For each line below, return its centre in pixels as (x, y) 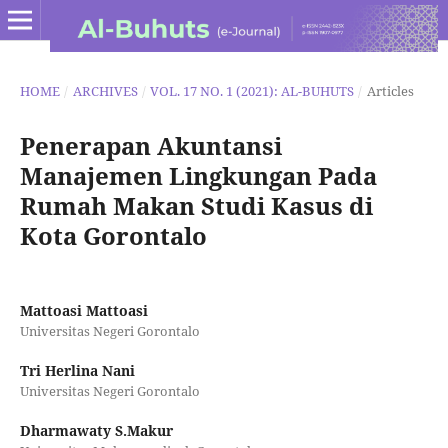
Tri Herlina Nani (77, 370)
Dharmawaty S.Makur (96, 431)
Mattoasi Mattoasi (83, 310)
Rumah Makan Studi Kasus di (196, 205)
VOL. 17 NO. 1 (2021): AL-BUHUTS (252, 90)
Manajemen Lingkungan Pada (198, 175)
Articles (390, 90)
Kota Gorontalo (113, 235)
